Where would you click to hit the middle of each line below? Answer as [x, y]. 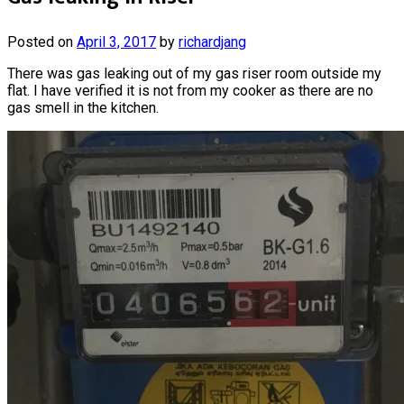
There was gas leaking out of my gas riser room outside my [194, 73]
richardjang [212, 41]
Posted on [42, 41]
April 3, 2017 [116, 41]
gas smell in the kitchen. [83, 107]
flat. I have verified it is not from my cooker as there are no [190, 90]
